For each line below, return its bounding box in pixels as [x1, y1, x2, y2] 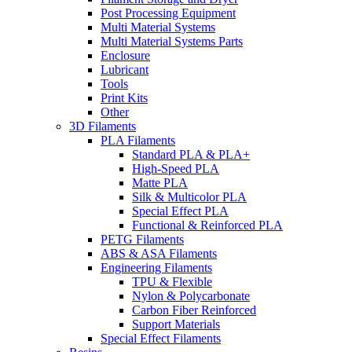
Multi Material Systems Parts [101, 34, 243, 48]
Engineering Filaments [101, 260, 212, 274]
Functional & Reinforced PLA [132, 218, 283, 232]
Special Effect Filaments [101, 331, 221, 345]
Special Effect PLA [132, 203, 229, 218]
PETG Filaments [101, 232, 184, 246]
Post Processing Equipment [101, 5, 236, 20]
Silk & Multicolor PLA [132, 189, 247, 203]
